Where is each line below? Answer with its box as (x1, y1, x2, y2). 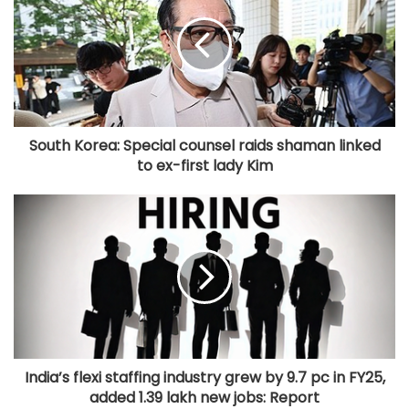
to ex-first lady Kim (136, 154, 273, 176)
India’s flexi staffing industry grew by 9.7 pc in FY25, (24, 366, 385, 388)
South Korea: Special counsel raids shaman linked (28, 134, 381, 156)
